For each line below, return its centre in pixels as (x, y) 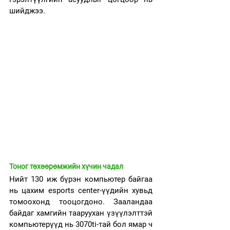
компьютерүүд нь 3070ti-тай (61, 224)
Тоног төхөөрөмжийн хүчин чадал (66, 166)
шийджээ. (28, 11)
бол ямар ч (133, 224)
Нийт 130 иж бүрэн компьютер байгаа (81, 179)
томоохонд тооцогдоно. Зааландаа (81, 202)
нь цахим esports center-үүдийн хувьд (81, 190)
